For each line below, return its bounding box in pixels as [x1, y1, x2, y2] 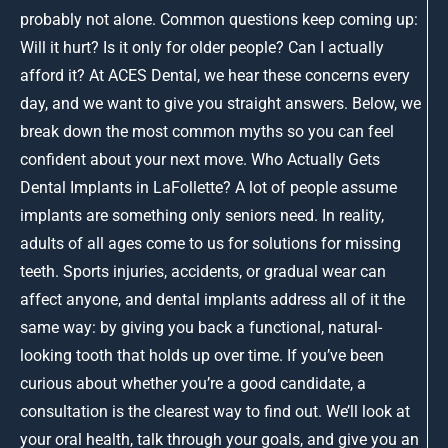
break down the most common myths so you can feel [20, 121, 394, 141]
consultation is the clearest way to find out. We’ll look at [20, 401, 410, 421]
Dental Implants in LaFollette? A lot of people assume [20, 177, 397, 197]
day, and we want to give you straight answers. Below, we [20, 93, 421, 113]
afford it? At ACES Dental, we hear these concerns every [20, 65, 410, 85]
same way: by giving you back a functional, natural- [20, 317, 382, 337]
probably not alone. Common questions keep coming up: [20, 9, 418, 29]
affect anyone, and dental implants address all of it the [20, 289, 405, 309]
